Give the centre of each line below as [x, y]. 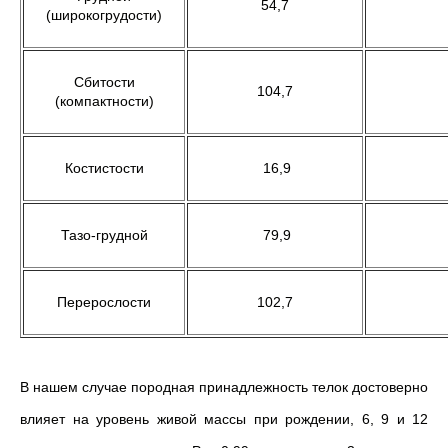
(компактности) [104, 101]
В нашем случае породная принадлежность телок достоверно [224, 387]
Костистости [104, 168]
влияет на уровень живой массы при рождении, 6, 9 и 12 [224, 419]
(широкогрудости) [104, 15]
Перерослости [104, 302]
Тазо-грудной [104, 235]
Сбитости [104, 82]
